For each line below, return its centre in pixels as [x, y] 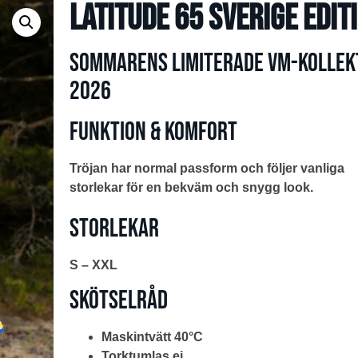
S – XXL [93, 265]
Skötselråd [118, 300]
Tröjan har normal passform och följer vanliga [207, 168]
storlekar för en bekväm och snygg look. [191, 187]
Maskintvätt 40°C [152, 336]
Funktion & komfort [153, 132]
